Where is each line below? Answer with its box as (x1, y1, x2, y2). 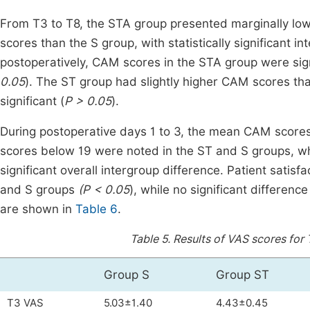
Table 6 (75, 202, 118, 216)
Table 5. (130, 232, 173, 246)
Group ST (216, 268, 269, 282)
